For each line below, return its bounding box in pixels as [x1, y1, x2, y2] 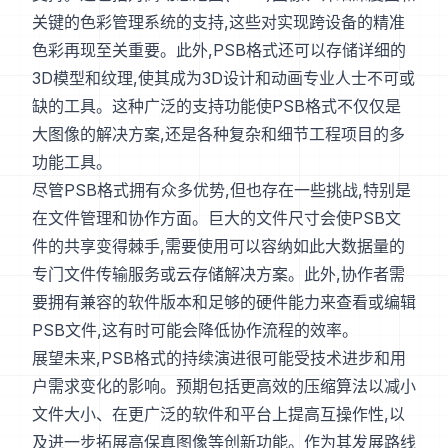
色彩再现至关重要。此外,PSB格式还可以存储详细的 [32, 40, 406, 61]
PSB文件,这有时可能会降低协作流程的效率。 [32, 320, 358, 341]
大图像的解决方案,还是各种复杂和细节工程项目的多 [32, 124, 405, 145]
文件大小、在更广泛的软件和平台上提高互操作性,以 [32, 404, 405, 425]
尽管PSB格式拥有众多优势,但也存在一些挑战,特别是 [32, 180, 411, 201]
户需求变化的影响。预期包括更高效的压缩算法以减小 [32, 376, 416, 397]
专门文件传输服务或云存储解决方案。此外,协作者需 [32, 264, 405, 285]
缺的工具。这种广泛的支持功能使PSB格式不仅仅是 [32, 96, 401, 117]
